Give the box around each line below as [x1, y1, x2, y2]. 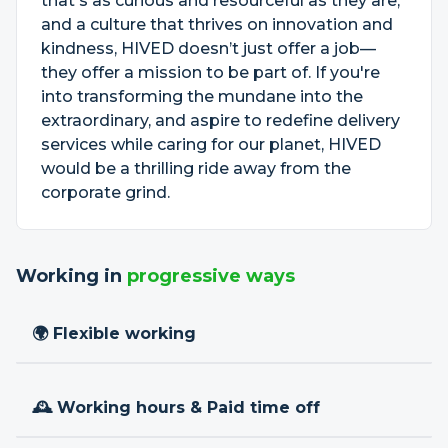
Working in [16, 265, 127, 287]
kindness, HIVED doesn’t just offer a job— [41, 39, 376, 58]
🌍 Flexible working [32, 324, 196, 343]
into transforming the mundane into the [41, 87, 363, 106]
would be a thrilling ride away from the [41, 159, 351, 178]
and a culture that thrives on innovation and [41, 15, 393, 34]
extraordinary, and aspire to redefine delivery [41, 111, 400, 130]
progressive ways [127, 265, 295, 287]
